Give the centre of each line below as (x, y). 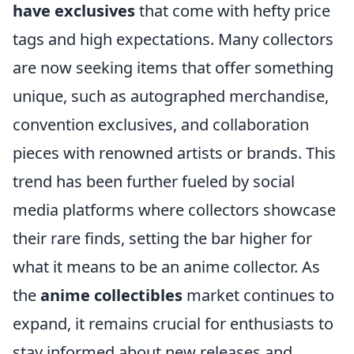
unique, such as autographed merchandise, (171, 96)
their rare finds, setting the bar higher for (162, 238)
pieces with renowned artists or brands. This (174, 153)
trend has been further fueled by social (154, 181)
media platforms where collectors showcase (174, 210)
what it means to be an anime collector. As (166, 267)
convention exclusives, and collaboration (161, 124)
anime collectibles (111, 295)
